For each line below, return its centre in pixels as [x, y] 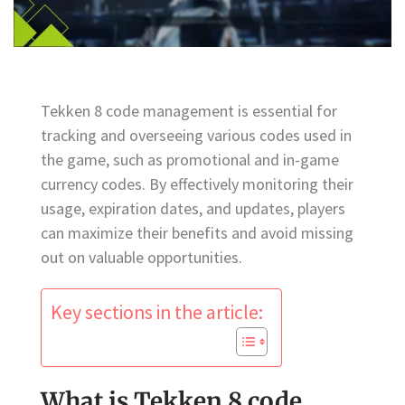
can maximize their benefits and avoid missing [197, 232]
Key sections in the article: [157, 312]
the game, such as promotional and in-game [190, 159]
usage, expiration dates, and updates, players [193, 208]
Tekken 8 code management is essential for [189, 110]
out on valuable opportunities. [141, 257]
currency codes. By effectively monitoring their [197, 184]
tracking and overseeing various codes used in [196, 135]
